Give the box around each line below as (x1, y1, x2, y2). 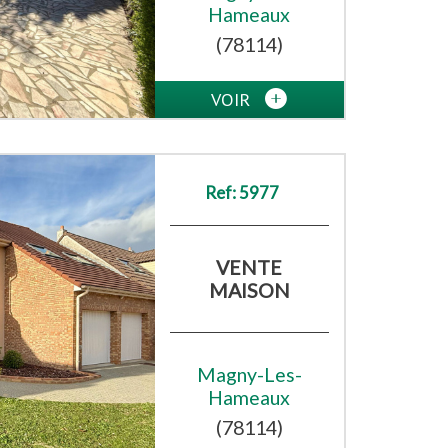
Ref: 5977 (204, 182, 279, 204)
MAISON (208, 279, 290, 303)
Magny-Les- (196, 363, 302, 387)
